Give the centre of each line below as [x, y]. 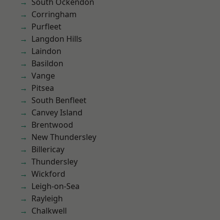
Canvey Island [57, 112]
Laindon [46, 51]
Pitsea [43, 88]
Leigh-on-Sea [55, 186]
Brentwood [52, 125]
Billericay [48, 149]
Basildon [47, 63]
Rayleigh [47, 198]
